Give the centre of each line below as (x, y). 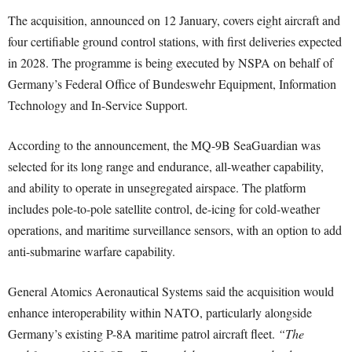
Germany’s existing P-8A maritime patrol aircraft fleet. (143, 334)
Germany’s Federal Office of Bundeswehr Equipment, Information (172, 84)
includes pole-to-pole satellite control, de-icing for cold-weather (164, 209)
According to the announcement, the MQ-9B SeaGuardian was (164, 145)
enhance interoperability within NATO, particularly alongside (160, 313)
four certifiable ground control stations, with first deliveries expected (175, 42)
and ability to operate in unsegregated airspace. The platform (157, 188)
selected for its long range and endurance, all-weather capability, (166, 167)
